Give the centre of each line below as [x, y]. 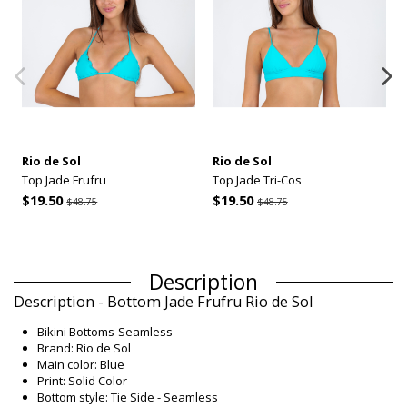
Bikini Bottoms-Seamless [105, 332]
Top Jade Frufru [65, 180]
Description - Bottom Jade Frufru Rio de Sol [163, 301]
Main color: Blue [81, 365]
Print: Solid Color [82, 381]
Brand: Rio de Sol [84, 348]
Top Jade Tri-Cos [257, 180]
